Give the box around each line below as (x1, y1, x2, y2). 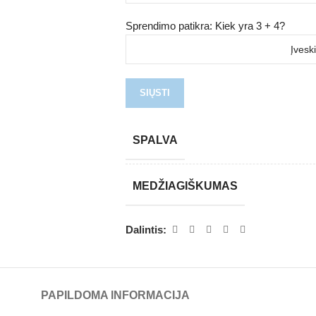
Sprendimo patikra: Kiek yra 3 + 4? (125, 20, 285, 32)
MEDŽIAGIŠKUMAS (132, 180, 238, 192)
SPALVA (132, 134, 178, 146)
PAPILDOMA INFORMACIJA (40, 289, 190, 301)
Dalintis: (125, 223, 166, 236)
